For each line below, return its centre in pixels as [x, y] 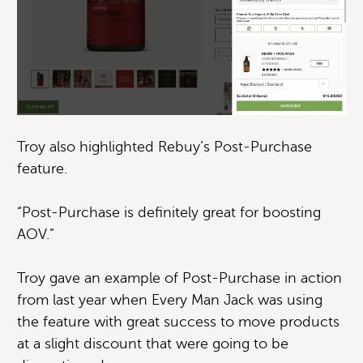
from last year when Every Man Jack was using [170, 299]
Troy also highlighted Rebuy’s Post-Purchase [164, 146]
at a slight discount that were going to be [153, 343]
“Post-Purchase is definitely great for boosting [169, 212]
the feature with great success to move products [178, 321]
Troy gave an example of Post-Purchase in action [179, 278]
